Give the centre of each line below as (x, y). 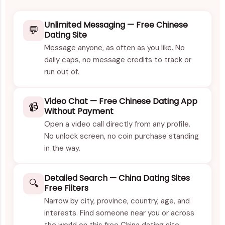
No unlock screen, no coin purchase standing (122, 136)
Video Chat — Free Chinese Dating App (121, 101)
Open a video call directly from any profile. (118, 124)
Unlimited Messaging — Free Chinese (116, 25)
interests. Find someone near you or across (120, 213)
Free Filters (67, 188)
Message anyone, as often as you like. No (115, 48)
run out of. (62, 72)
